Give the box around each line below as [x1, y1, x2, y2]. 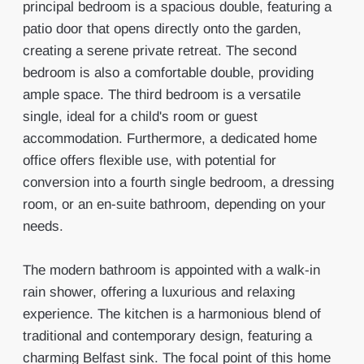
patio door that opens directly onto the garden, [22, 21, 301, 37]
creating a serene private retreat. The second [22, 43, 297, 58]
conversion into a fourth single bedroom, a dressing [22, 175, 334, 190]
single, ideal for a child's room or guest [22, 109, 258, 124]
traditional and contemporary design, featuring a [22, 328, 312, 344]
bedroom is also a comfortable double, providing [22, 65, 314, 80]
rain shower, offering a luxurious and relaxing [22, 284, 295, 300]
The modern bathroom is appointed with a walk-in [22, 262, 320, 278]
